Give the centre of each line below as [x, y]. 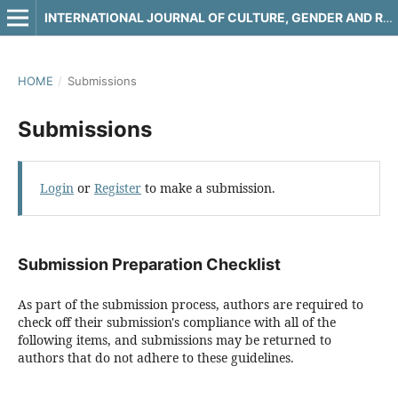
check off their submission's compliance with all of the [176, 322]
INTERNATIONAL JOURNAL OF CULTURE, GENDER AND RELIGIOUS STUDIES [387, 18]
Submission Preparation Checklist [149, 264]
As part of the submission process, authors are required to [190, 305]
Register [117, 188]
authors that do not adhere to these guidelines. [155, 358]
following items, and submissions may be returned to [174, 340]
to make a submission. [208, 188]
